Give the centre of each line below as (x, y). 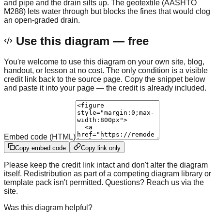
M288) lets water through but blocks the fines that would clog (107, 11)
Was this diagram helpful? (48, 207)
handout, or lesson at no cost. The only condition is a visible (106, 70)
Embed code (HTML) (40, 137)
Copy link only (101, 148)
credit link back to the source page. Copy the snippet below (105, 79)
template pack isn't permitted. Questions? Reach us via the (104, 182)
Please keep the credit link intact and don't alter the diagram (106, 165)
